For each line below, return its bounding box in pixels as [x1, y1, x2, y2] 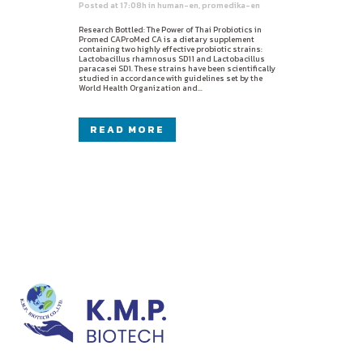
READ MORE [90, 122, 164, 137]
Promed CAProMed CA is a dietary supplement [79, 33, 254, 45]
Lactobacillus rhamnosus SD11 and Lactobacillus [79, 53, 265, 65]
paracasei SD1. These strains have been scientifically [79, 62, 275, 75]
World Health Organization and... [79, 82, 203, 94]
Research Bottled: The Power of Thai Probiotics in [79, 23, 262, 36]
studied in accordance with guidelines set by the [79, 72, 263, 84]
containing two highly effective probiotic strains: [79, 43, 263, 55]
